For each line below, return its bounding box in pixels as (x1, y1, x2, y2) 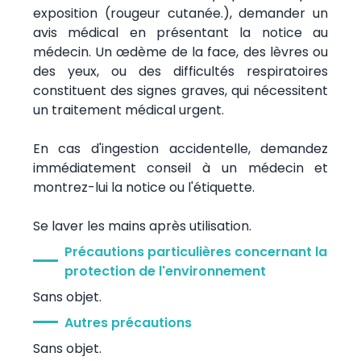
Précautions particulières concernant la (64, 242, 327, 261)
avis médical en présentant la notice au (32, 23, 329, 42)
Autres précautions (64, 313, 192, 332)
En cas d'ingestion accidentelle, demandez (32, 139, 329, 158)
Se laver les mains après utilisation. (32, 216, 251, 235)
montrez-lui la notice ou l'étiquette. (32, 177, 255, 197)
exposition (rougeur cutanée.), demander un (32, 3, 329, 23)
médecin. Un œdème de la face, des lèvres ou (32, 42, 329, 61)
